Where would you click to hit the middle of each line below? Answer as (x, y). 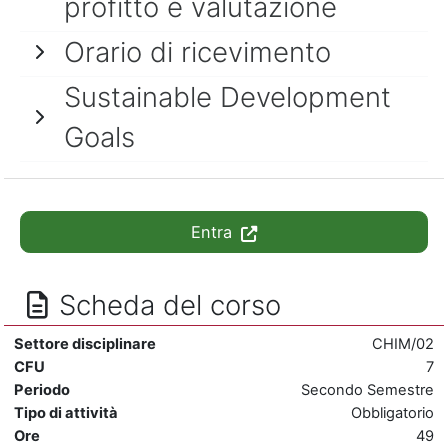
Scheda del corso (169, 304)
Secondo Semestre (367, 389)
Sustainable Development (227, 96)
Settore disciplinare (85, 343)
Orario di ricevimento (197, 51)
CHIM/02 (403, 343)
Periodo (42, 389)
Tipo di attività (66, 412)
